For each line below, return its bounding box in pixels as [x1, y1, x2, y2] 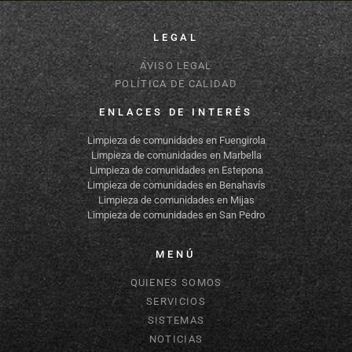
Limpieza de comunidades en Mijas [97, 193, 255, 206]
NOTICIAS [148, 333, 203, 346]
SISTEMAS [147, 314, 205, 327]
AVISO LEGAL [140, 59, 212, 71]
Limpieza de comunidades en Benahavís [86, 178, 266, 191]
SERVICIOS [146, 295, 206, 308]
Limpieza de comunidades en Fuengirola [86, 134, 266, 146]
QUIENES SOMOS [130, 277, 222, 289]
